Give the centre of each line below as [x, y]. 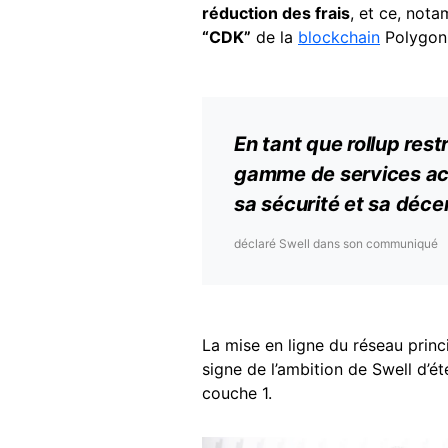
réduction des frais [276, 13]
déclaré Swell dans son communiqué [336, 243]
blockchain [339, 37]
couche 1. [237, 393]
